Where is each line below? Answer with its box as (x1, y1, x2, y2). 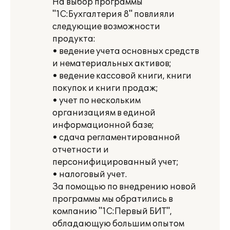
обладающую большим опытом (52, 219, 184, 229)
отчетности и (52, 145, 109, 155)
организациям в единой (52, 108, 156, 118)
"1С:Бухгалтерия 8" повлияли (52, 9, 175, 20)
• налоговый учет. (52, 169, 127, 180)
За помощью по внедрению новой (52, 182, 196, 192)
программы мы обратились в (52, 194, 173, 204)
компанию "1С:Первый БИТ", (52, 206, 172, 217)
